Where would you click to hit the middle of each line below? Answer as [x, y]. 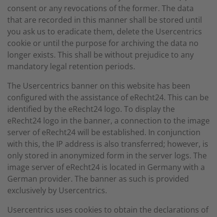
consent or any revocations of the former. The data [101, 8]
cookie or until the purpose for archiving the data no [103, 43]
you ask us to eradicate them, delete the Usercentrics [105, 31]
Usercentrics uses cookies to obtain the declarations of [108, 210]
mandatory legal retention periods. [71, 66]
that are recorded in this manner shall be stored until [105, 20]
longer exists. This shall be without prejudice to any [101, 55]
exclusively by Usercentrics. [57, 190]
